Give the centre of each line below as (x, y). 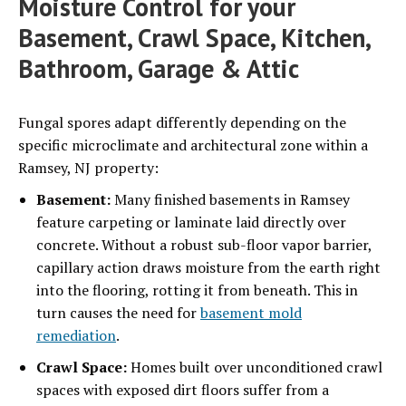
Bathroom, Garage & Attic (159, 69)
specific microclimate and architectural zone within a (193, 145)
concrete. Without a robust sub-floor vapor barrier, (204, 245)
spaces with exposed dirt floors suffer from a (183, 390)
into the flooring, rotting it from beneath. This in (197, 290)
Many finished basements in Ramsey (230, 200)
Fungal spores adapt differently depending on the (182, 123)
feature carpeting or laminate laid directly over (191, 222)
